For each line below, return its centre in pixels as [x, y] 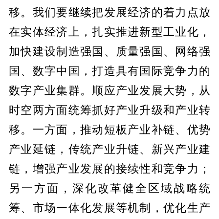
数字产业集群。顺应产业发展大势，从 [109, 90]
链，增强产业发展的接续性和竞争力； [109, 169]
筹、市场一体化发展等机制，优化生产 [109, 208]
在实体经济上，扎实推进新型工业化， [109, 32]
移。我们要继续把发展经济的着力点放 [109, 12]
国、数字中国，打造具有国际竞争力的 [109, 71]
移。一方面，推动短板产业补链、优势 [109, 130]
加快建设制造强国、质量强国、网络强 [109, 51]
